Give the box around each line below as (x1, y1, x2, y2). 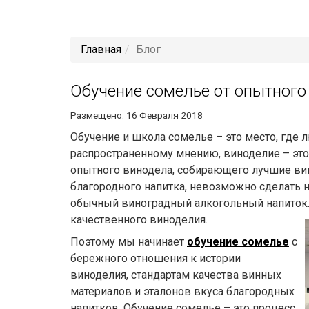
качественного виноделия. (70, 213, 208, 227)
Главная (81, 43, 121, 57)
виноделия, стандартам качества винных (70, 268, 281, 282)
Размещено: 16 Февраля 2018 (70, 110, 203, 121)
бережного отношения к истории (70, 252, 241, 266)
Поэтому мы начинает (70, 235, 187, 249)
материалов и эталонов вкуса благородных (70, 285, 295, 299)
